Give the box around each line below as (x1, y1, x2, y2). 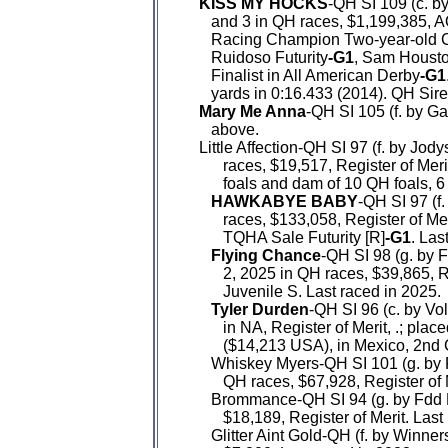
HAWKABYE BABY (211, 193, 358, 210)
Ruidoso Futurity (187, 49, 328, 66)
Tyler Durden (211, 301, 309, 318)
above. (187, 121, 259, 138)
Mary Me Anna (199, 103, 306, 120)
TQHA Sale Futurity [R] (187, 229, 385, 246)
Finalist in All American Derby (187, 67, 420, 84)
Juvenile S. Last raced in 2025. (187, 283, 441, 300)
